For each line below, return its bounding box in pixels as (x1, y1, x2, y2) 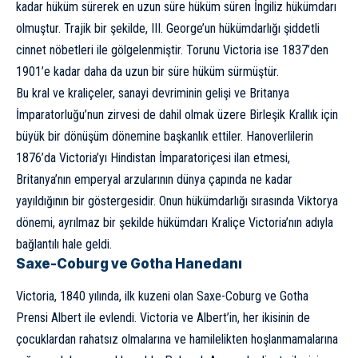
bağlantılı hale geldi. (16, 237, 112, 253)
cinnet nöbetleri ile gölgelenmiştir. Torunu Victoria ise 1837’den (16, 42, 328, 58)
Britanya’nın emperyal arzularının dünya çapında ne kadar (16, 172, 292, 188)
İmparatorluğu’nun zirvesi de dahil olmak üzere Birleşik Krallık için (16, 107, 338, 123)
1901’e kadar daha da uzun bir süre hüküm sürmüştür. (16, 64, 279, 80)
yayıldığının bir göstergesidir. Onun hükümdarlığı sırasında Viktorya (16, 193, 338, 209)
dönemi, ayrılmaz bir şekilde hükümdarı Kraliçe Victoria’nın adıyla (16, 215, 333, 231)
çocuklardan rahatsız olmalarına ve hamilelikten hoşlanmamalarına (16, 332, 338, 348)
